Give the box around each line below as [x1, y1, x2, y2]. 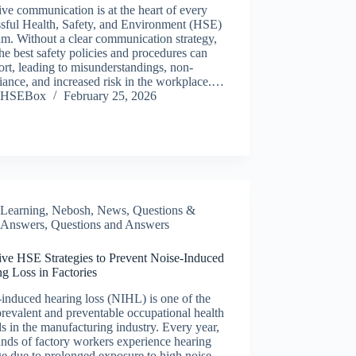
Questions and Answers [51, 218, 170, 232]
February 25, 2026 [64, 89, 157, 103]
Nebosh [52, 203, 91, 218]
